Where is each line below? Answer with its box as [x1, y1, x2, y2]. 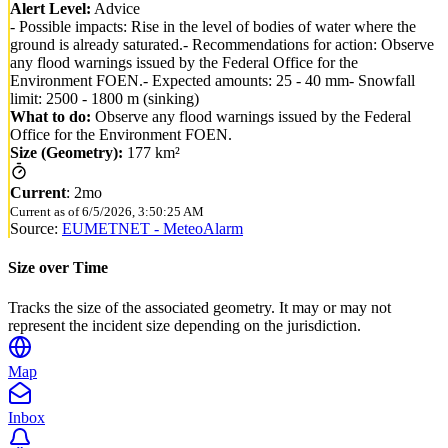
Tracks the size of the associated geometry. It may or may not [8, 298, 391, 316]
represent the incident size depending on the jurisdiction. [8, 316, 361, 334]
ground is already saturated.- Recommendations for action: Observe [10, 36, 434, 54]
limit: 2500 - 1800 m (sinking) [10, 90, 199, 108]
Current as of [10, 204, 79, 220]
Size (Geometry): [10, 144, 123, 162]
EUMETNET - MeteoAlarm [62, 220, 243, 238]
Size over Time [8, 259, 108, 277]
